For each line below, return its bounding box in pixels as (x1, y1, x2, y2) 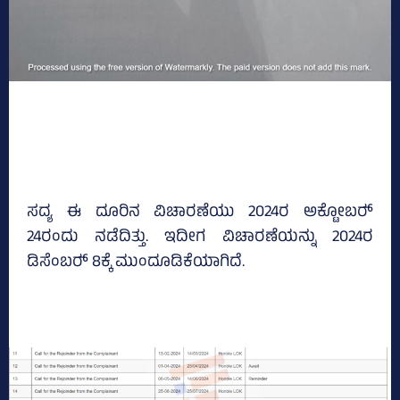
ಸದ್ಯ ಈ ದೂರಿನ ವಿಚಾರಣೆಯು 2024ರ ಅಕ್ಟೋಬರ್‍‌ (27, 199, 373, 227)
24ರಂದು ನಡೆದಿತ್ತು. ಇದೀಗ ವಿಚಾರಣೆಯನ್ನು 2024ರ (27, 224, 373, 252)
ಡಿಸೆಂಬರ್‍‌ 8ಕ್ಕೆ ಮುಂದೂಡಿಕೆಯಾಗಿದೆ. (27, 249, 245, 277)
